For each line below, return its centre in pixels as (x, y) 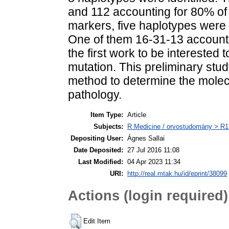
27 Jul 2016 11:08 (153, 150)
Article (137, 114)
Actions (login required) (148, 196)
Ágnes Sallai (146, 138)
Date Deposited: (98, 150)
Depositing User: (97, 138)
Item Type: (107, 114)
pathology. (95, 94)
